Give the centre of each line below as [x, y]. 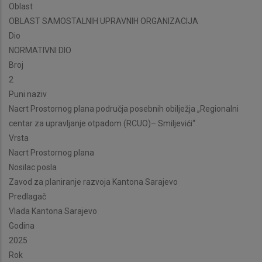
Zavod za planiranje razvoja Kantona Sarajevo [93, 182]
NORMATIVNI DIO [40, 51]
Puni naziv [28, 94]
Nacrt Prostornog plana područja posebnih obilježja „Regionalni [124, 109]
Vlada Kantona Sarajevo [53, 211]
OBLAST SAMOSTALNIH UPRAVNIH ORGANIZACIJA [104, 21]
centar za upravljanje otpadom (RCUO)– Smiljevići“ [102, 124]
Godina [22, 226]
